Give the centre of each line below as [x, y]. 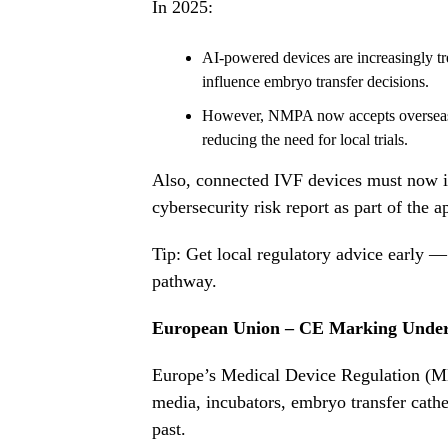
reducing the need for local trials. [305, 140]
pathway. [184, 281]
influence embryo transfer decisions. [315, 82]
